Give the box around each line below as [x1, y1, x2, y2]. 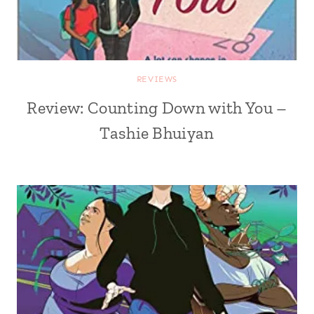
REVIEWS [136, 74, 178, 84]
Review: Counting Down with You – [27, 97, 287, 118]
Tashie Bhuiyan [100, 123, 214, 143]
